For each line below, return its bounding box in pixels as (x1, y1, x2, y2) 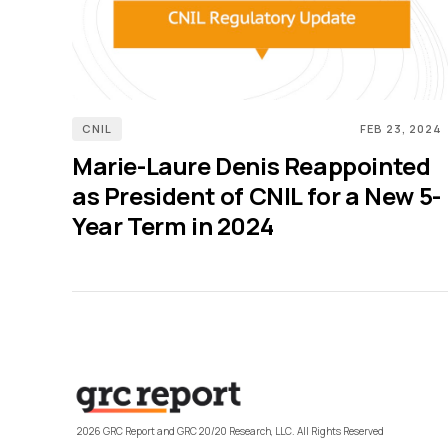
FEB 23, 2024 (360, 120, 442, 136)
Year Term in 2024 (72, 208, 274, 242)
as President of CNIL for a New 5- (72, 178, 441, 212)
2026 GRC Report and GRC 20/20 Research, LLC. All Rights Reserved (77, 423, 384, 438)
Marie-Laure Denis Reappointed (72, 148, 431, 182)
